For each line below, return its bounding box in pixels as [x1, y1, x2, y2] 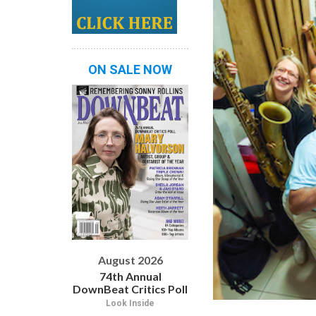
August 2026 [97, 253, 163, 267]
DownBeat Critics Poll [73, 281, 188, 296]
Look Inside [106, 298, 154, 308]
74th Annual [99, 269, 162, 283]
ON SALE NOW [88, 61, 172, 77]
